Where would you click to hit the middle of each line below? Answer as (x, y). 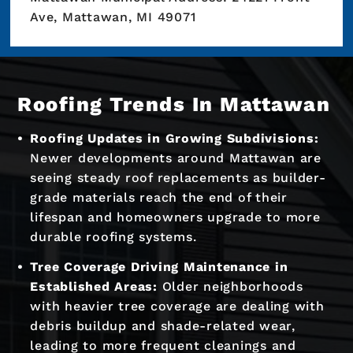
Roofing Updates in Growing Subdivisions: (175, 139)
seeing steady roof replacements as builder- (178, 178)
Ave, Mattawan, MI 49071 (113, 17)
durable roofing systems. (113, 237)
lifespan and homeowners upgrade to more (175, 217)
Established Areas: (94, 286)
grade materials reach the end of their (159, 198)
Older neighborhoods (230, 286)
